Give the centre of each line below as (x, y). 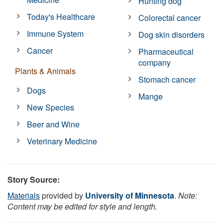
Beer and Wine (54, 124)
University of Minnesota (130, 195)
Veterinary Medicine (62, 141)
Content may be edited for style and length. (82, 206)
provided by (62, 195)
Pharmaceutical (166, 51)
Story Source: (34, 179)
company (155, 62)
